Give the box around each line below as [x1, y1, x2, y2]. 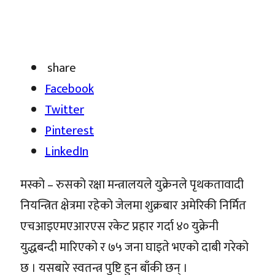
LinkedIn [45, 141, 88, 162]
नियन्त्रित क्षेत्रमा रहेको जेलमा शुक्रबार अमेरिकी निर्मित [20, 195, 246, 216]
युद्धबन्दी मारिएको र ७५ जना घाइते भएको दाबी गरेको [20, 236, 249, 258]
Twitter [45, 99, 84, 120]
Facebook [45, 78, 94, 99]
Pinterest [45, 120, 94, 141]
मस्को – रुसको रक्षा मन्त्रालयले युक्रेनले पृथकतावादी [20, 174, 244, 195]
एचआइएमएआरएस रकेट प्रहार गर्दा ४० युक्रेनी [20, 215, 219, 237]
